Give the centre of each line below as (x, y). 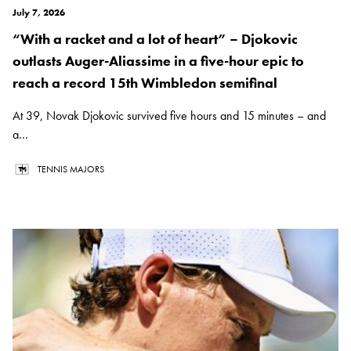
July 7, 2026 (39, 13)
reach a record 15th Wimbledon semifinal (145, 83)
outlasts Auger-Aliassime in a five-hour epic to (158, 61)
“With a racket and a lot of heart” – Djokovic (155, 39)
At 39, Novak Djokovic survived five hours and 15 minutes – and (169, 116)
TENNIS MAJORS (71, 170)
